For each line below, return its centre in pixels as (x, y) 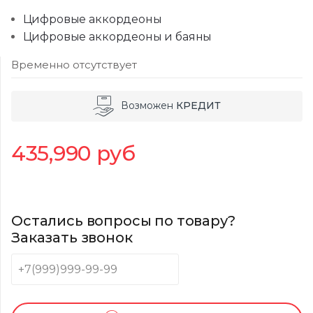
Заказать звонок (72, 237)
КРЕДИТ (198, 105)
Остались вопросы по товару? (123, 220)
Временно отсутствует (74, 64)
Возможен (148, 105)
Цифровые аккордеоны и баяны (117, 36)
